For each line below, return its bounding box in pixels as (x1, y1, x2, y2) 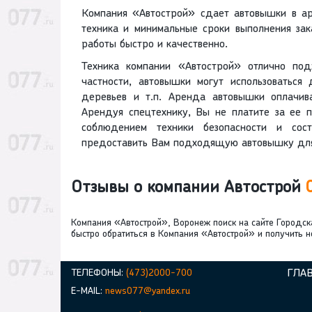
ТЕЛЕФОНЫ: (71, 268, 126, 279)
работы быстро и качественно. (81, 39, 228, 51)
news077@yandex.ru (105, 286, 190, 297)
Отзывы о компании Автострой (71, 180, 306, 197)
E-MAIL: (71, 286, 105, 297)
